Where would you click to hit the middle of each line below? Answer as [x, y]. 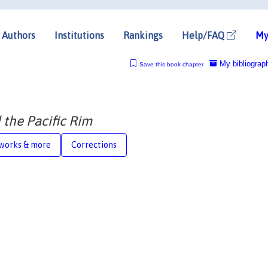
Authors [19, 35]
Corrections [94, 145]
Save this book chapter [171, 64]
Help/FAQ [204, 35]
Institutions [79, 35]
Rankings [143, 35]
